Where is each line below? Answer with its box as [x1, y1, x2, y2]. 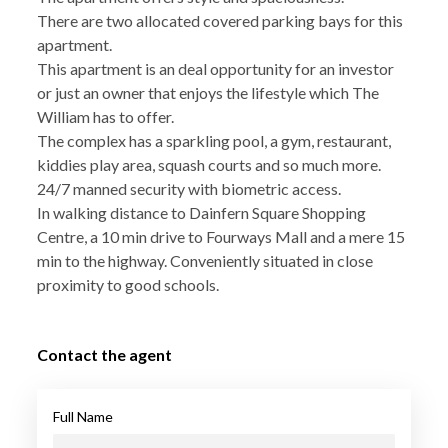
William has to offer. [36, 106, 174, 126]
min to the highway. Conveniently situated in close [36, 250, 373, 270]
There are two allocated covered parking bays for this [36, 10, 403, 30]
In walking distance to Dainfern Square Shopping [36, 202, 366, 222]
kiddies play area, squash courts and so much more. [36, 154, 381, 174]
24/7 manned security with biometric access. [36, 178, 341, 198]
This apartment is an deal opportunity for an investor [36, 58, 394, 78]
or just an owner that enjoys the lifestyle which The [36, 82, 379, 102]
